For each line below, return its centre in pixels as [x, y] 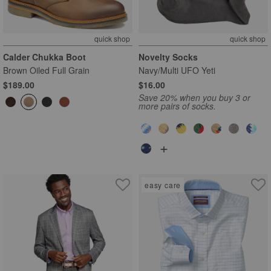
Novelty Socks [168, 57]
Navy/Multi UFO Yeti [177, 70]
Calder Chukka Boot [44, 57]
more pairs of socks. [177, 106]
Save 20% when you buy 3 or [194, 97]
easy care [163, 184]
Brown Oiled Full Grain [46, 70]
